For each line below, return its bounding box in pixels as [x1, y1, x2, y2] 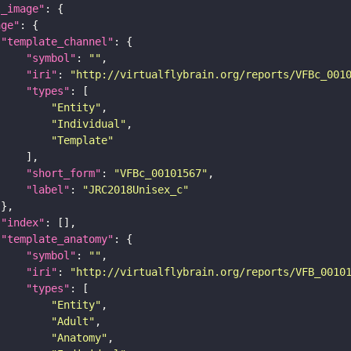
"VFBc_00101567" [114, 166, 208, 179]
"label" [26, 183, 70, 196]
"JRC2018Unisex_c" [82, 183, 189, 196]
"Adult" [51, 314, 95, 327]
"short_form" [26, 166, 101, 179]
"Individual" [51, 117, 126, 130]
